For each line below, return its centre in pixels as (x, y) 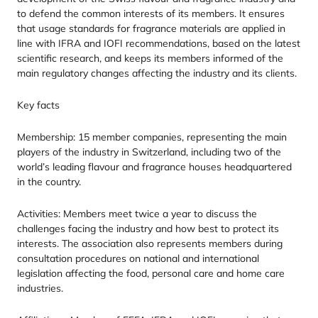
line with (38, 43)
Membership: (48, 137)
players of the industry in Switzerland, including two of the (149, 152)
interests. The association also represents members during (150, 243)
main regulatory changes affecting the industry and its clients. (157, 73)
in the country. (49, 182)
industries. (40, 288)
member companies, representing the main (188, 137)
